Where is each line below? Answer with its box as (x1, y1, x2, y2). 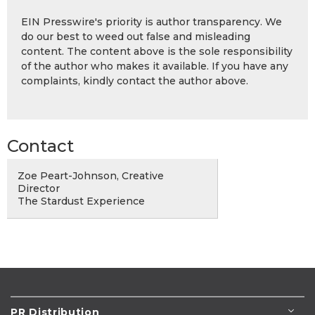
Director (18, 181, 60, 195)
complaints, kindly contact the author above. (21, 74, 248, 87)
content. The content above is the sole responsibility (21, 44, 292, 58)
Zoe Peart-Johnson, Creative (18, 169, 164, 182)
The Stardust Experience (18, 194, 145, 207)
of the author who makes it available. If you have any (21, 59, 288, 72)
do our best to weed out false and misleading (21, 30, 250, 43)
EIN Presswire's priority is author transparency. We (21, 15, 282, 28)
